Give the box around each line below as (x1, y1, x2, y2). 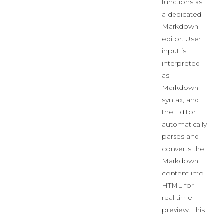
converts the (162, 144, 204, 153)
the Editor (162, 108, 196, 116)
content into (162, 169, 204, 177)
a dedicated (162, 10, 201, 19)
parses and (162, 132, 199, 141)
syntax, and (162, 95, 199, 104)
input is (162, 46, 186, 55)
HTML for (162, 181, 194, 190)
